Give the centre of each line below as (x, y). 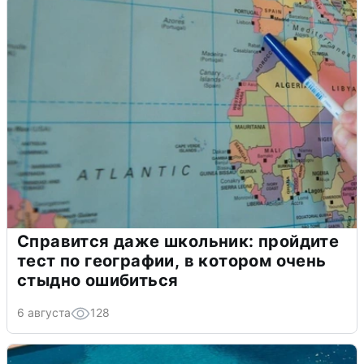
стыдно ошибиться (98, 280)
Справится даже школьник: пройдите (178, 241)
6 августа (44, 312)
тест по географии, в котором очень (172, 260)
